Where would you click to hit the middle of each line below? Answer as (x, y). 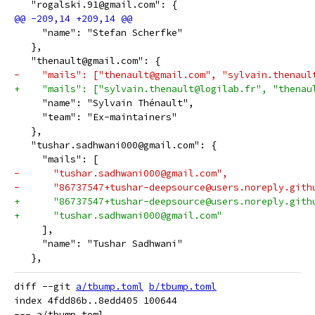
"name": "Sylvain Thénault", (104, 103)
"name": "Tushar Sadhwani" (98, 244)
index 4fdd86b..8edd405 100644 (96, 301)
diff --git (45, 287)
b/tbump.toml (183, 287)
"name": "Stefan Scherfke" (98, 33)
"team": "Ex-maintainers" (96, 117)
